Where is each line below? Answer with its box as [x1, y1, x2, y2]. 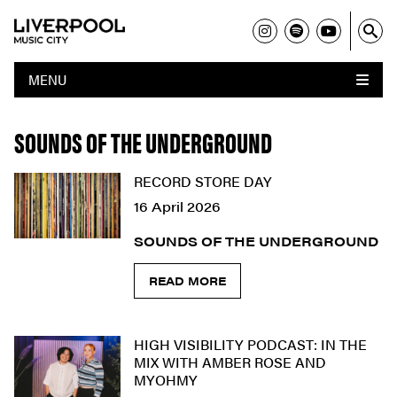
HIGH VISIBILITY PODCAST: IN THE [134, 333, 367, 354]
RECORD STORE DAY [134, 170, 272, 191]
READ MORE [149, 271, 226, 289]
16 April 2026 [134, 196, 221, 215]
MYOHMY [134, 369, 198, 390]
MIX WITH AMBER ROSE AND [134, 351, 326, 372]
